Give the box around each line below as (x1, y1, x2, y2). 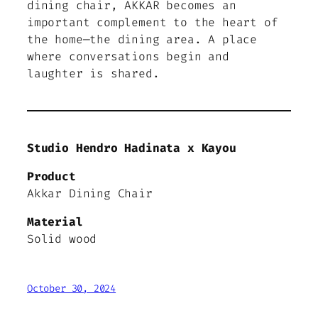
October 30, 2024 (27, 281, 116, 295)
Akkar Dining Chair (27, 186, 153, 202)
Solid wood (27, 231, 97, 247)
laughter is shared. (27, 66, 160, 82)
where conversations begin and (27, 49, 229, 65)
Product (27, 169, 76, 185)
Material (27, 214, 83, 230)
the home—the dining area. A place (27, 32, 258, 48)
